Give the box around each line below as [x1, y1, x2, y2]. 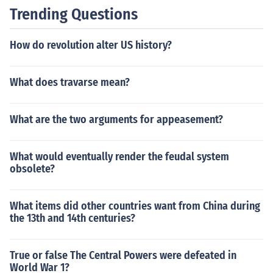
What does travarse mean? [10, 76, 130, 89]
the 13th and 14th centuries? [10, 211, 135, 225]
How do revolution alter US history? [10, 38, 172, 52]
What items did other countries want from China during [10, 199, 260, 213]
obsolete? [10, 162, 55, 175]
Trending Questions [10, 5, 138, 24]
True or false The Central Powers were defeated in [10, 249, 236, 262]
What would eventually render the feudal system [10, 150, 229, 163]
